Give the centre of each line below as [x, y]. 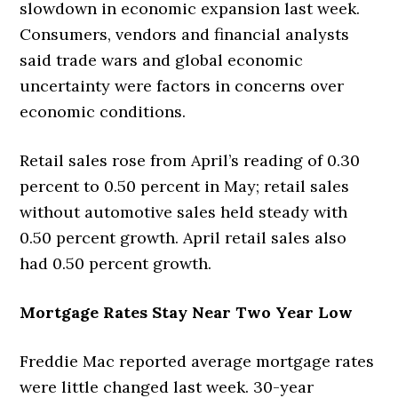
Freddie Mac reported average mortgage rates [197, 361]
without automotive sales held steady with [184, 211]
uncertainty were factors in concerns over [182, 85]
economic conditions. [103, 111]
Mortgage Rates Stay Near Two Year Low [187, 312]
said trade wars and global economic [162, 60]
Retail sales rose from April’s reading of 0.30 [190, 160]
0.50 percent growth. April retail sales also [183, 237]
